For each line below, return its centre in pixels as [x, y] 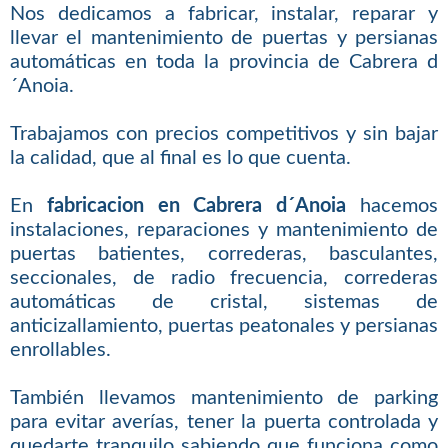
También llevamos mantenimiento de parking [224, 398]
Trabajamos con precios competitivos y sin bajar [224, 134]
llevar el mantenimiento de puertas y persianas [224, 38]
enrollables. [60, 350]
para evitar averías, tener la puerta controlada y [224, 422]
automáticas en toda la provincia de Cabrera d [224, 62]
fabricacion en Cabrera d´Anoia [196, 206]
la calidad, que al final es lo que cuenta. [180, 158]
